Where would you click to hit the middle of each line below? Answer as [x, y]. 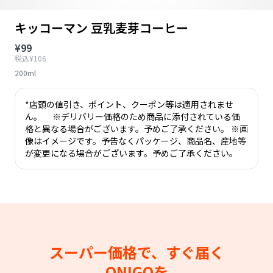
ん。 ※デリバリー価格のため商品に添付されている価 [133, 116]
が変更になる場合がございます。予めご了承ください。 [131, 153]
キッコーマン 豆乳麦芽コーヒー [101, 28]
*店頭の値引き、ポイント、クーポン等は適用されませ [129, 104]
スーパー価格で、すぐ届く [136, 252]
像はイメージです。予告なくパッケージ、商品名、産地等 [136, 141]
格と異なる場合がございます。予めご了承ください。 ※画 [136, 129]
